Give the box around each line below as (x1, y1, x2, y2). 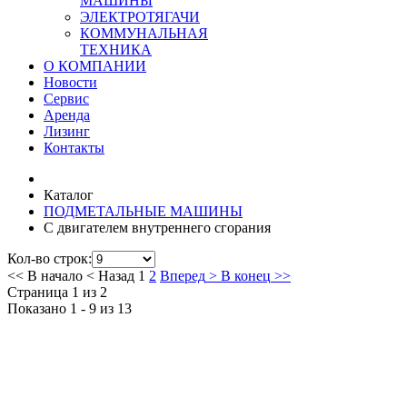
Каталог (44, 186, 97, 203)
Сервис (44, 90, 89, 106)
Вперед (160, 267, 205, 283)
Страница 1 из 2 (7, 283, 107, 300)
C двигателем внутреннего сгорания (44, 219, 271, 235)
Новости (44, 74, 97, 90)
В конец (221, 267, 271, 283)
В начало (27, 267, 83, 283)
